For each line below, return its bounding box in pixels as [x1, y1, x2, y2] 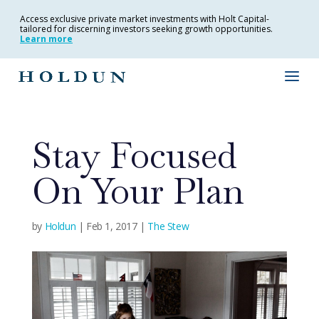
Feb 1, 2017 [86, 219, 137, 233]
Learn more [20, 33, 73, 45]
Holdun [44, 219, 76, 233]
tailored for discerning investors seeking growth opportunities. [20, 23, 273, 35]
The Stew [147, 219, 189, 233]
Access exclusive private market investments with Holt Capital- [20, 13, 269, 25]
